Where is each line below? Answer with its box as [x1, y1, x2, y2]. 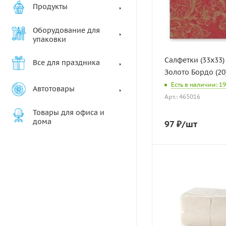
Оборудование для [33, 26, 100, 35]
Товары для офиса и [33, 108, 104, 117]
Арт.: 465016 [164, 93, 200, 101]
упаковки [33, 35, 66, 44]
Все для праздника [33, 58, 100, 67]
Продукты [33, 2, 68, 11]
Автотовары [33, 84, 75, 93]
